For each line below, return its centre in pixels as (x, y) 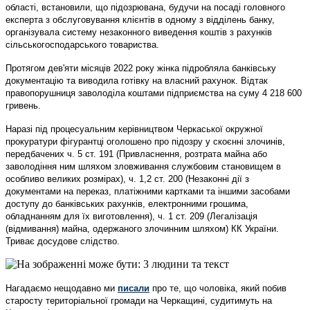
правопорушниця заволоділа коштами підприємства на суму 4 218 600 (154, 93)
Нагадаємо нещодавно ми (62, 288)
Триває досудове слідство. (63, 241)
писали (134, 288)
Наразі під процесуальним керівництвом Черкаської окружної (134, 129)
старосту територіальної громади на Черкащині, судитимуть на (139, 300)
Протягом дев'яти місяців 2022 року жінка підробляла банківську (141, 68)
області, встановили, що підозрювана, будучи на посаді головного (145, 7)
